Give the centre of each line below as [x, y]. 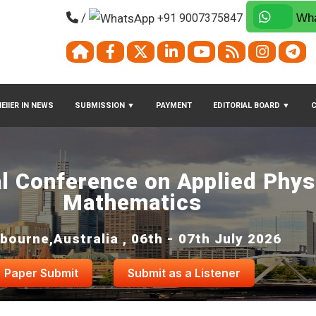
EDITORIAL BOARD [248, 106]
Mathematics [132, 203]
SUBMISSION [101, 106]
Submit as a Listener [184, 273]
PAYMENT [174, 106]
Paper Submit [42, 273]
